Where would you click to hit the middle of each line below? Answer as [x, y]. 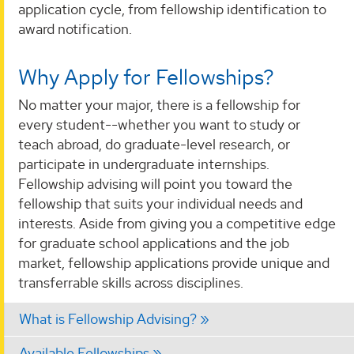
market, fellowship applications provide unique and [174, 263]
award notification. [75, 29]
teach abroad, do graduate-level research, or [154, 145]
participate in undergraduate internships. [144, 164]
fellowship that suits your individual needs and [160, 204]
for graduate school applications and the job [154, 243]
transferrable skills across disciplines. [131, 283]
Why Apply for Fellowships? [146, 77]
